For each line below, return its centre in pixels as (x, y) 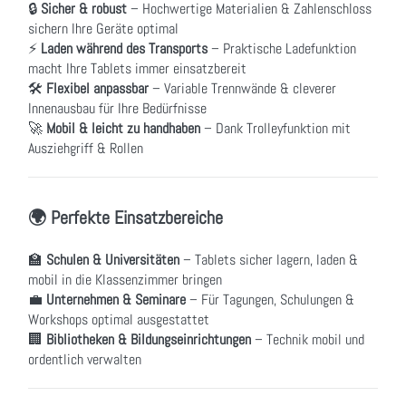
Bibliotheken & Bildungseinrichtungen (149, 340)
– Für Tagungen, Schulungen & (270, 300)
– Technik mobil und (308, 340)
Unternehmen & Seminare (116, 300)
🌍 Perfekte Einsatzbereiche (126, 218)
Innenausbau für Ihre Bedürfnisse (117, 109)
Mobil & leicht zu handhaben (123, 129)
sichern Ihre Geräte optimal (103, 29)
